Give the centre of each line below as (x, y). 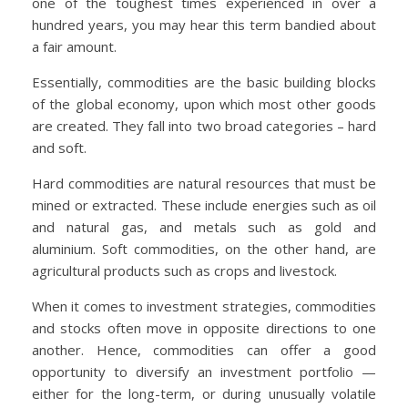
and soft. (59, 148)
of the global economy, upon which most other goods (204, 104)
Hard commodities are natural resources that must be (204, 184)
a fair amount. (74, 47)
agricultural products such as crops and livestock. (184, 271)
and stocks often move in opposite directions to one (204, 328)
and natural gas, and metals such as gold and (204, 227)
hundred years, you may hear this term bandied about (204, 25)
